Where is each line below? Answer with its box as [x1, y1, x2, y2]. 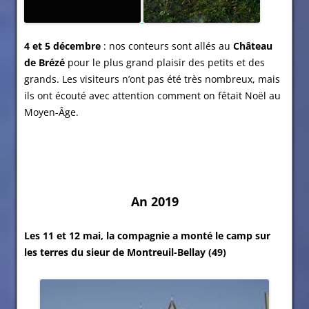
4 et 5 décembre [24, 39, 101, 53]
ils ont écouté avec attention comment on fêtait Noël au [24, 89, 281, 103]
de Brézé [24, 56, 65, 70]
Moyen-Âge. [24, 106, 79, 119]
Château [233, 39, 272, 53]
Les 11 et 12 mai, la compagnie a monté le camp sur [24, 229, 270, 243]
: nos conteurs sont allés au [101, 39, 233, 53]
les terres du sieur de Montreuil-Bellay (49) [24, 246, 226, 259]
